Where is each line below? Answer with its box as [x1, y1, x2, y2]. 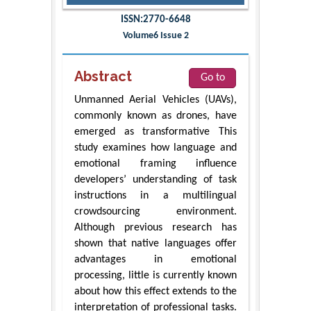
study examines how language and [74, 142, 237, 154]
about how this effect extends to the [74, 286, 237, 298]
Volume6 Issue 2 [122, 31, 189, 42]
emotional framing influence [74, 158, 237, 170]
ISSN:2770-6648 [120, 15, 191, 26]
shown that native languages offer [74, 238, 237, 250]
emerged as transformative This [74, 126, 237, 138]
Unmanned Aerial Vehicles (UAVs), [74, 94, 237, 106]
